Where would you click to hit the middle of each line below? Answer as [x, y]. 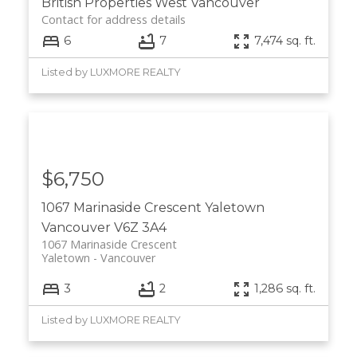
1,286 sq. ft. [285, 289]
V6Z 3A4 [140, 227]
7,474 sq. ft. [285, 41]
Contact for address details [113, 20]
